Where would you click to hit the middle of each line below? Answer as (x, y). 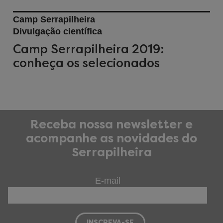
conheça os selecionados (86, 63)
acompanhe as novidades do (111, 138)
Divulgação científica (57, 31)
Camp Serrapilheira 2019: (89, 49)
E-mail (108, 181)
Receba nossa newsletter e (111, 124)
